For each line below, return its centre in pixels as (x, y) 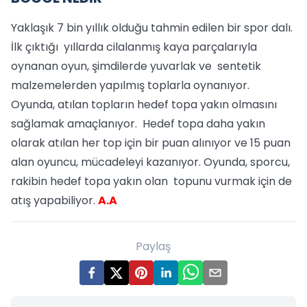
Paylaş (153, 246)
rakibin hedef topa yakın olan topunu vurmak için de (151, 181)
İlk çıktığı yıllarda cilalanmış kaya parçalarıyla (134, 47)
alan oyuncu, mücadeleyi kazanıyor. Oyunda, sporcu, (150, 162)
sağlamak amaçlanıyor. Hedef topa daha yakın (138, 124)
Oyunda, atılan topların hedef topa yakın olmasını (144, 105)
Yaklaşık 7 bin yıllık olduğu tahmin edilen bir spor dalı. (152, 28)
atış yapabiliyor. (54, 200)
